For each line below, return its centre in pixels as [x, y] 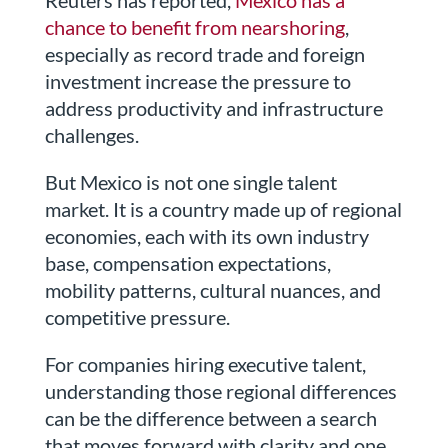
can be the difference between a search [210, 418]
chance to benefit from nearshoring [194, 27]
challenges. [91, 135]
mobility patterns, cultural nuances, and [212, 290]
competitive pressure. [137, 317]
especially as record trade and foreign [204, 54]
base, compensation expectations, [187, 263]
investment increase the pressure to [197, 81]
